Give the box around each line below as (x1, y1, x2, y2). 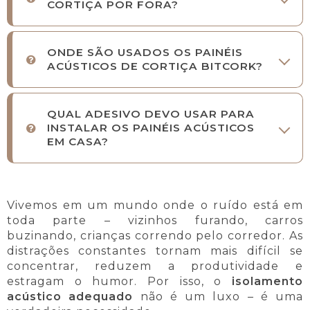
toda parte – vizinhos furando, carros (7, 214, 303, 228)
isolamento (232, 275, 303, 289)
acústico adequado (7, 290, 134, 304)
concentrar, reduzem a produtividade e (7, 259, 303, 273)
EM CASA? (47, 135, 109, 149)
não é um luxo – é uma (133, 290, 303, 304)
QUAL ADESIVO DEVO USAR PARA (47, 107, 255, 121)
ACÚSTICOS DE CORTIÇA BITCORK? (47, 60, 263, 73)
